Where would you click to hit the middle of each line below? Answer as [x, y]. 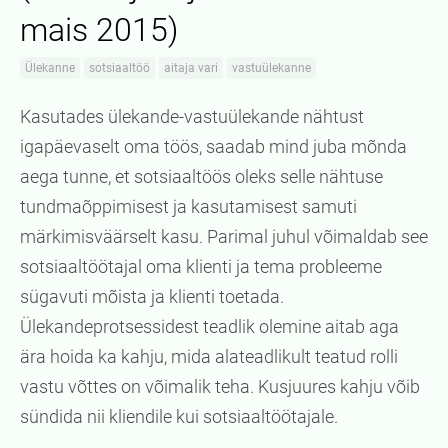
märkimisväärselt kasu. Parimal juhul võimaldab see [224, 237]
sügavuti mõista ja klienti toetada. [152, 297]
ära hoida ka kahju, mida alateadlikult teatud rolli [209, 357]
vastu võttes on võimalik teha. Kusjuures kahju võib [220, 387]
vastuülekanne [271, 68]
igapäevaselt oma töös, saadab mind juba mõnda [213, 147]
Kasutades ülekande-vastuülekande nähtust [192, 117]
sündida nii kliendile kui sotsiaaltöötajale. [179, 417]
